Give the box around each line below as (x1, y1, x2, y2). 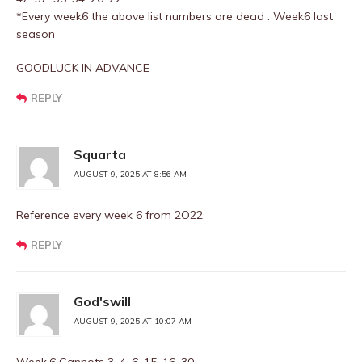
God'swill (74, 293, 131, 309)
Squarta (74, 146, 126, 162)
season (16, 27, 55, 41)
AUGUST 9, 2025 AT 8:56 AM (74, 169, 187, 179)
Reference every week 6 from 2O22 (16, 208, 203, 222)
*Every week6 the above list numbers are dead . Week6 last (16, 9, 333, 23)
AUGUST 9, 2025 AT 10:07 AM (74, 316, 192, 326)
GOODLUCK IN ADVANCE (16, 61, 149, 75)
